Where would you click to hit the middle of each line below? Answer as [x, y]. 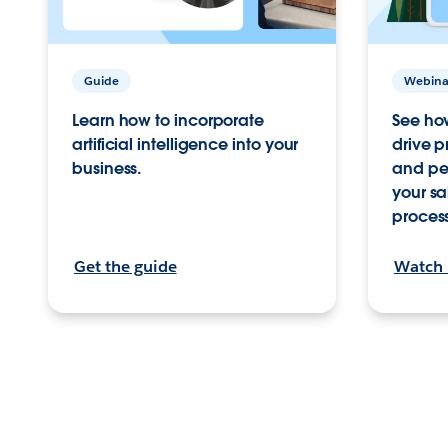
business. [107, 169]
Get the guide [125, 266]
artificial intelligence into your [185, 145]
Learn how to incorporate [168, 121]
